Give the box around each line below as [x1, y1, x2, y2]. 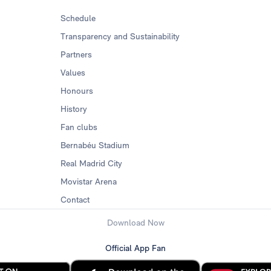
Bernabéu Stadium [60, 140, 130, 151]
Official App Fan [105, 243, 166, 253]
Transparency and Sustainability [60, 31, 180, 42]
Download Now [106, 218, 165, 228]
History [60, 104, 88, 114]
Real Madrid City [60, 158, 123, 169]
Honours [60, 86, 94, 96]
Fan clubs [60, 122, 98, 132]
